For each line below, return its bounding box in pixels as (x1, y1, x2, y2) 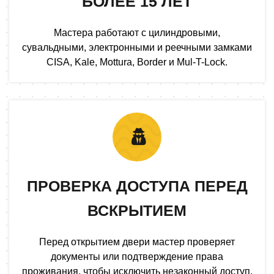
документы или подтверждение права (51, 251, 223, 262)
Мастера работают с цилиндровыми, (54, 27, 220, 38)
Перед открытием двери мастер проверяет (39, 236, 235, 247)
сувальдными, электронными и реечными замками (22, 42, 252, 53)
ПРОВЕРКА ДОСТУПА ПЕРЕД (26, 177, 248, 194)
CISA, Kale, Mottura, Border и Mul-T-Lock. (46, 56, 228, 67)
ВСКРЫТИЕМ (87, 201, 187, 219)
